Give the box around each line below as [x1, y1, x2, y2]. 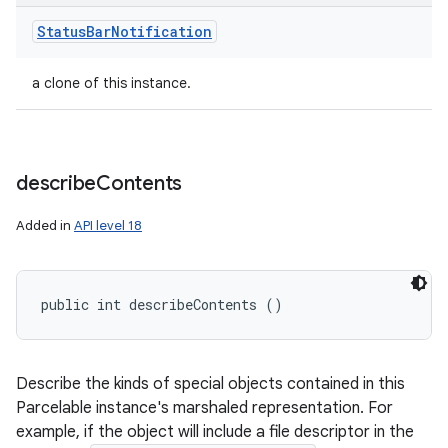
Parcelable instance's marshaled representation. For [16, 398, 393, 418]
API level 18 [74, 217, 142, 234]
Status [37, 22, 86, 41]
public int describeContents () [41, 295, 283, 314]
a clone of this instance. [32, 74, 191, 92]
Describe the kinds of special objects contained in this [16, 374, 405, 394]
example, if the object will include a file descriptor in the [16, 422, 414, 442]
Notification [111, 22, 212, 41]
